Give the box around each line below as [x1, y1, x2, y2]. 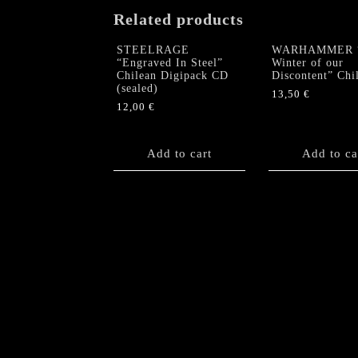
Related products [113, 10, 244, 28]
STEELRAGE [117, 43, 189, 56]
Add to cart [147, 146, 212, 160]
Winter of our [271, 56, 344, 69]
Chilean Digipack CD [117, 69, 229, 82]
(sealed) [117, 82, 158, 94]
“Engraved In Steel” [117, 56, 223, 69]
